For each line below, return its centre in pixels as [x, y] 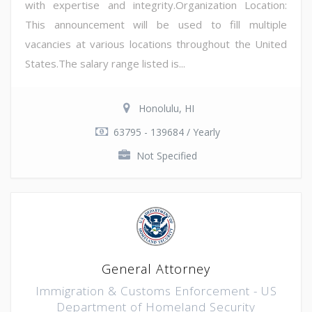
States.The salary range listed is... [105, 63]
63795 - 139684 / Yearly [166, 132]
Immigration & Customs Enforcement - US [156, 290]
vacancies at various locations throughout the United [156, 44]
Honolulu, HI [166, 108]
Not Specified [166, 155]
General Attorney [156, 268]
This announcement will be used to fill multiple [156, 24]
